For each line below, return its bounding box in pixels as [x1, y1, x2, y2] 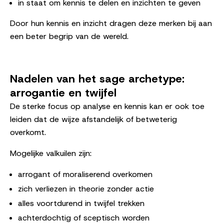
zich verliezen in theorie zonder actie [18, 183, 154, 194]
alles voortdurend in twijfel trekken [18, 197, 144, 208]
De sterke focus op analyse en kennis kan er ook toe [10, 100, 204, 111]
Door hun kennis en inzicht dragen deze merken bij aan [10, 17, 212, 28]
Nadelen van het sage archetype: [10, 71, 184, 86]
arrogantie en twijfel [10, 85, 116, 100]
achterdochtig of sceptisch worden [18, 212, 149, 223]
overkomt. [10, 126, 46, 137]
